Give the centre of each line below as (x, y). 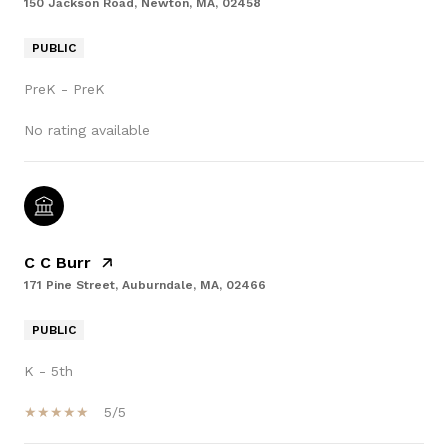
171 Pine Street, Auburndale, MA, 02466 (145, 285)
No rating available (87, 130)
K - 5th (48, 371)
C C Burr (57, 263)
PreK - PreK (64, 89)
